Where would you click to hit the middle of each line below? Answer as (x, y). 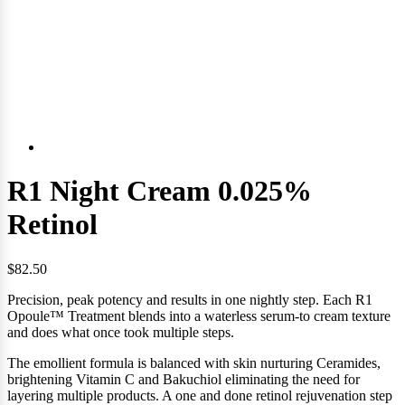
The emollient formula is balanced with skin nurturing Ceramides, (194, 363)
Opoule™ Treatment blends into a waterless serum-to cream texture (199, 316)
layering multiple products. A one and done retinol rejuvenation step (200, 395)
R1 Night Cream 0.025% (160, 191)
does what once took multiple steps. (131, 332)
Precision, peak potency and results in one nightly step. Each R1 (190, 299)
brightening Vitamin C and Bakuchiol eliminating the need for (184, 379)
